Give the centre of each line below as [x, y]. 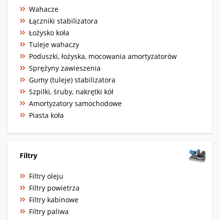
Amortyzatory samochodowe [75, 103]
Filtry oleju [46, 176]
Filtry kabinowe [54, 199]
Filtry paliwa [49, 211]
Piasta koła [46, 115]
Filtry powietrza [54, 188]
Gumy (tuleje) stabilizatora [72, 80]
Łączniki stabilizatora [63, 21]
